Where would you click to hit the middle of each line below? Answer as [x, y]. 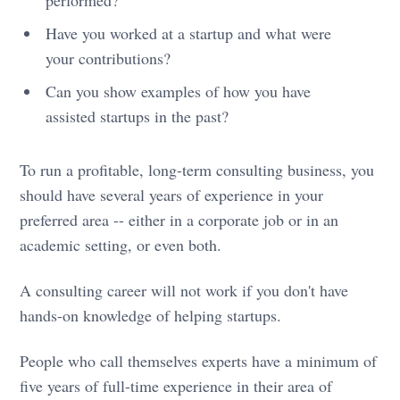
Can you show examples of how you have [179, 91]
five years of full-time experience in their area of [176, 385]
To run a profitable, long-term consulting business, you [197, 169]
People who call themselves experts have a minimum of [199, 360]
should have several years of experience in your [172, 194]
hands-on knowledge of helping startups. [151, 315]
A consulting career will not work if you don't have [184, 290]
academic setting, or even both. [121, 244]
